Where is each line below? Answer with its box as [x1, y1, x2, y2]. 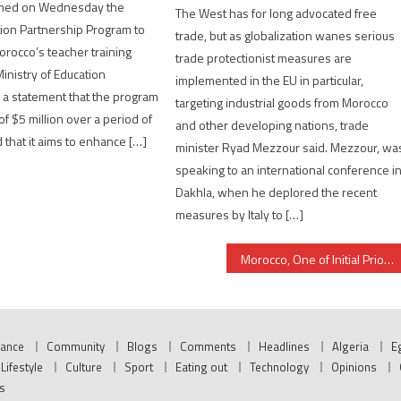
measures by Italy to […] [175, 205, 304, 225]
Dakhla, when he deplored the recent [175, 183, 378, 202]
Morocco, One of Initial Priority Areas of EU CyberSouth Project [384, 250, 395, 269]
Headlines [259, 337, 310, 356]
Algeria [332, 337, 369, 356]
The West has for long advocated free [175, 4, 378, 23]
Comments [180, 337, 236, 356]
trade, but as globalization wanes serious [175, 26, 396, 46]
